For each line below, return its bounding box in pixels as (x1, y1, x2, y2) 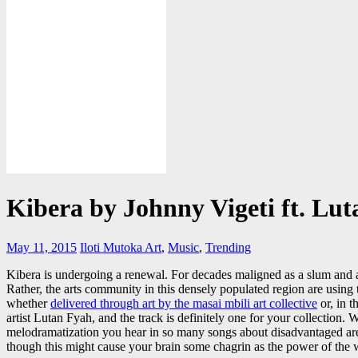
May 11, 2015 (6, 240, 77, 254)
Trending (205, 240, 251, 254)
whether (6, 296, 50, 310)
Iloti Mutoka (80, 240, 145, 254)
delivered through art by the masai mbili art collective (50, 296, 317, 310)
